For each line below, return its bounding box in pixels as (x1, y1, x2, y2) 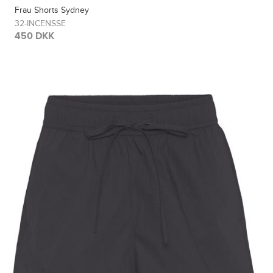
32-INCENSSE (15, 18, 66, 29)
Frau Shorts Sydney (15, 4, 90, 15)
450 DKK (15, 30, 55, 41)
